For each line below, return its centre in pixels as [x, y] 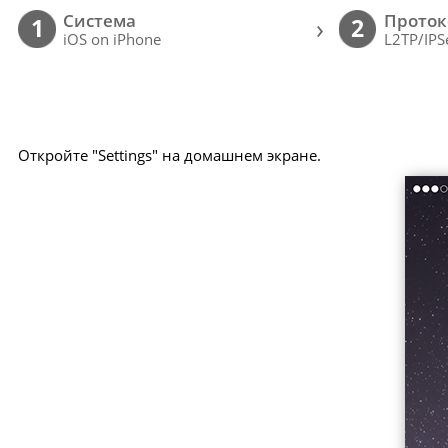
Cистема [100, 21]
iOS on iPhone [112, 39]
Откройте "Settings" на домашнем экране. [170, 154]
